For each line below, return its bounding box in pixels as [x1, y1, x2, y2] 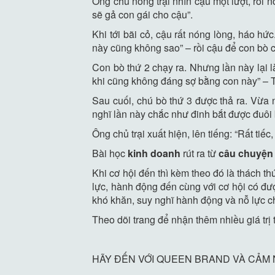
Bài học [92, 145, 128, 160]
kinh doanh [128, 145, 181, 160]
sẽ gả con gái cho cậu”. [92, 7, 193, 21]
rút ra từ [180, 145, 219, 160]
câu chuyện [219, 145, 274, 160]
